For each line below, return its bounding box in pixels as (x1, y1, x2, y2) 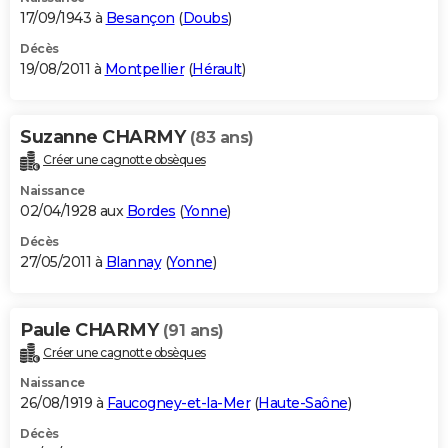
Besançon (105, 8, 175, 27)
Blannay (105, 252, 161, 271)
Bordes (126, 201, 176, 220)
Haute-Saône (258, 394, 348, 413)
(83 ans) (189, 127, 254, 147)
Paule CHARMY (20, 318, 163, 341)
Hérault (192, 59, 242, 78)
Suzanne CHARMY (20, 125, 190, 148)
